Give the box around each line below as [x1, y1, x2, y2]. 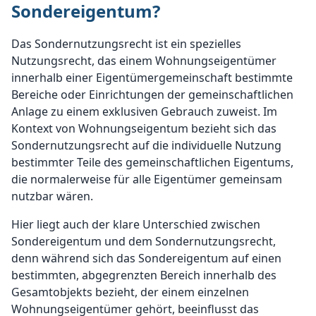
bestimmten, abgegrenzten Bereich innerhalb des [11, 267, 276, 284]
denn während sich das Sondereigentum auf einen [11, 250, 281, 267]
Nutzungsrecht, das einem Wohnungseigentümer [11, 53, 276, 69]
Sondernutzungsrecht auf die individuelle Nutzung [11, 138, 281, 154]
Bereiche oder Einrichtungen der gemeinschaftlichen [11, 87, 293, 103]
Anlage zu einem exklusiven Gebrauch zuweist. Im [11, 104, 277, 120]
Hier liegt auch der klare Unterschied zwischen [11, 217, 260, 233]
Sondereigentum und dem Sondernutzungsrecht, [11, 233, 276, 250]
